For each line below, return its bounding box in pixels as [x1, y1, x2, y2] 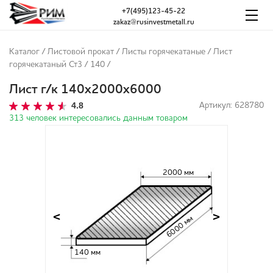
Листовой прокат [48, 48, 114, 57]
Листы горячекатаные [122, 48, 205, 57]
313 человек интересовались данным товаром [9, 114, 188, 123]
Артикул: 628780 [199, 101, 264, 110]
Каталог [9, 48, 40, 57]
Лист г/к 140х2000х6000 [9, 83, 161, 97]
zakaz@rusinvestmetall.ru [113, 18, 194, 26]
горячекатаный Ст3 [9, 60, 82, 69]
